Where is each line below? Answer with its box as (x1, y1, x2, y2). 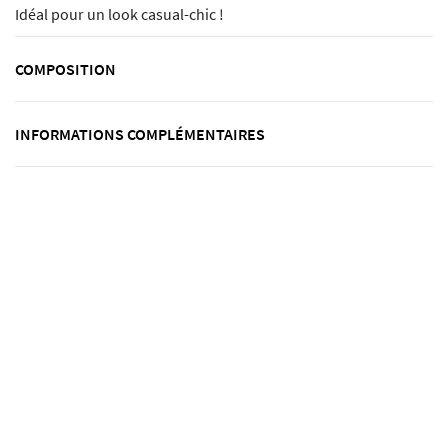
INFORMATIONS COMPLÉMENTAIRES (15, 124, 265, 145)
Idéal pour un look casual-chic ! (15, 5, 224, 25)
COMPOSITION (15, 59, 116, 80)
